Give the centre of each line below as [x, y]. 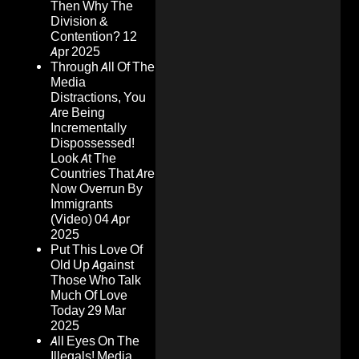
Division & [79, 22]
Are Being [78, 113]
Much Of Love [89, 296]
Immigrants [82, 204]
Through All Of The [103, 67]
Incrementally [89, 128]
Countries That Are [103, 174]
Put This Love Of [97, 250]
